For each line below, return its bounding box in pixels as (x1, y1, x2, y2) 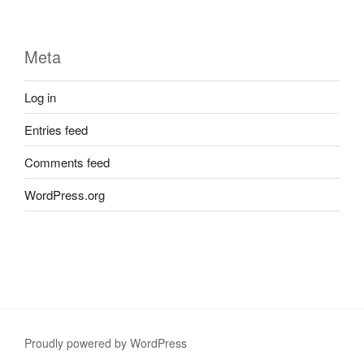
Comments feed (24, 153, 110, 171)
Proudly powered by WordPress (24, 335, 187, 352)
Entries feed (24, 120, 88, 138)
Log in (24, 88, 56, 106)
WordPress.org (24, 185, 105, 203)
